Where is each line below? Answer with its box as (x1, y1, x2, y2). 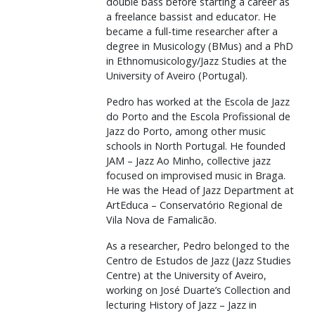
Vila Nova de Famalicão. (106, 213, 217, 226)
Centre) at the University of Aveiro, (106, 269, 266, 282)
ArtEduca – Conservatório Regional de (106, 198, 283, 212)
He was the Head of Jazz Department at (106, 184, 294, 197)
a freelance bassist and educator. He (106, 10, 276, 23)
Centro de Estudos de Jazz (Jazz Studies (106, 254, 291, 267)
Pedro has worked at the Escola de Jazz (106, 95, 290, 108)
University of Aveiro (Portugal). (106, 69, 247, 82)
